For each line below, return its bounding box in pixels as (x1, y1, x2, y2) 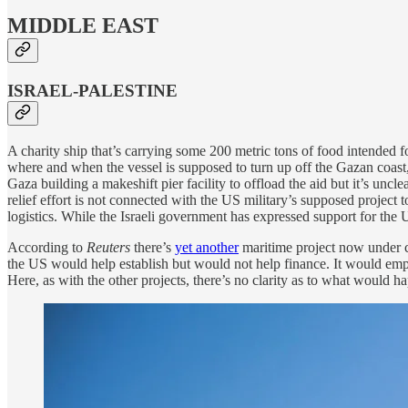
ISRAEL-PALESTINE (7, 81, 178, 101)
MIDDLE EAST (7, 14, 158, 38)
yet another (175, 239, 239, 255)
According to (7, 239, 87, 255)
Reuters (87, 239, 130, 255)
